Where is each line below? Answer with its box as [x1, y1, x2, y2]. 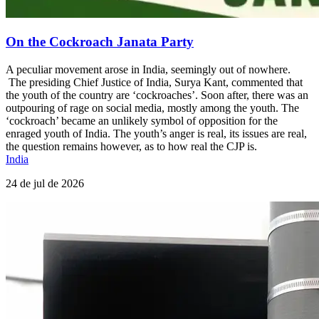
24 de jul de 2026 [6, 177, 84, 189]
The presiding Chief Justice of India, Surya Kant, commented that [6, 75, 303, 88]
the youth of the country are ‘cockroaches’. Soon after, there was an [6, 88, 308, 101]
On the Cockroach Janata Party [6, 34, 194, 50]
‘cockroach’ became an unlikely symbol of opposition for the [6, 114, 278, 127]
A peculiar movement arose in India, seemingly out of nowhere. [6, 63, 291, 75]
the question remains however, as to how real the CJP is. [6, 140, 257, 152]
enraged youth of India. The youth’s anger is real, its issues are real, [6, 127, 307, 140]
